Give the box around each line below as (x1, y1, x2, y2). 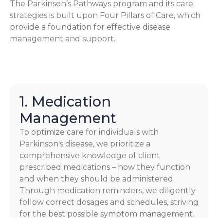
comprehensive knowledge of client (19, 150, 160, 160)
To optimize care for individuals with (19, 127, 159, 137)
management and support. (10, 34, 115, 43)
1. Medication (19, 92, 111, 110)
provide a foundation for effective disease (10, 22, 170, 32)
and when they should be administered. (19, 174, 175, 183)
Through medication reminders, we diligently (19, 185, 196, 195)
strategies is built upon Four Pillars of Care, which (10, 10, 200, 20)
